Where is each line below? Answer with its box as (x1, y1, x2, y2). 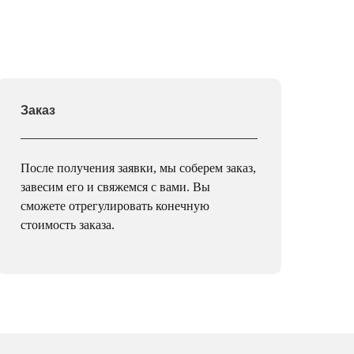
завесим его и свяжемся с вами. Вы (21, 180, 210, 194)
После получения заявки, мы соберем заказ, (21, 161, 256, 175)
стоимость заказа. (21, 218, 115, 232)
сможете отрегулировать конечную (21, 199, 209, 213)
